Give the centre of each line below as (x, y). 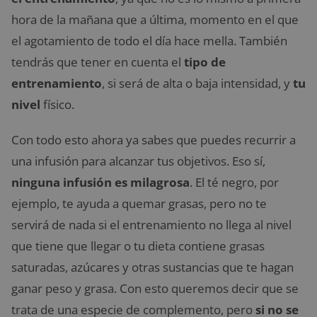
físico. (57, 104)
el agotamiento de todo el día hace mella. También (149, 41)
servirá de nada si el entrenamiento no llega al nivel (151, 225)
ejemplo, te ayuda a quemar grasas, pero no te (139, 203)
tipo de (205, 62)
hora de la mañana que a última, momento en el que (155, 19)
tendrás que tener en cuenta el (98, 62)
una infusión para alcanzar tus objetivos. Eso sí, (138, 161)
